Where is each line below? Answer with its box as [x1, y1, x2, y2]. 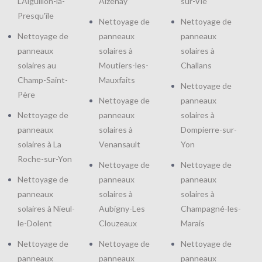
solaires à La [18, 139, 61, 149]
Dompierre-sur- [180, 124, 237, 135]
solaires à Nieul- [18, 203, 75, 213]
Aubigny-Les [99, 203, 146, 213]
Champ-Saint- [18, 74, 68, 85]
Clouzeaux [99, 218, 137, 228]
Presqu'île [18, 10, 54, 20]
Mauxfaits [99, 74, 136, 85]
